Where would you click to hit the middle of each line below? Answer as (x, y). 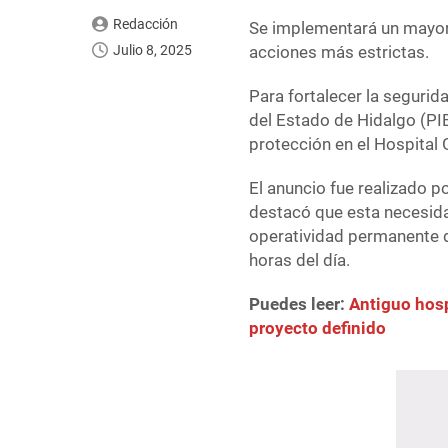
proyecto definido (318, 328)
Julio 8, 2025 (152, 50)
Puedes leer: (299, 304)
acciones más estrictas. (339, 52)
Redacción (145, 24)
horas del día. (300, 260)
